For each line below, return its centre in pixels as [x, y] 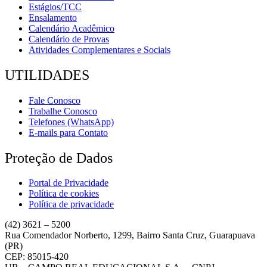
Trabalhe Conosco [63, 111]
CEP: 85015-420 [37, 257]
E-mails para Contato [68, 132]
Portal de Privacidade [69, 183]
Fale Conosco [55, 100]
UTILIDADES [47, 75]
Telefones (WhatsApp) [71, 122]
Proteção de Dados [59, 158]
